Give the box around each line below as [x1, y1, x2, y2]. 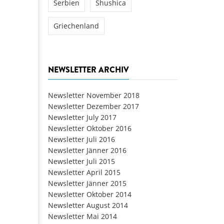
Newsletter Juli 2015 [48, 156, 115, 166]
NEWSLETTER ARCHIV [48, 63, 129, 75]
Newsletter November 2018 [48, 90, 139, 100]
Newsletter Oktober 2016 [48, 123, 131, 133]
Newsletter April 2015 [48, 167, 120, 177]
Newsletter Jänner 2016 [48, 145, 126, 155]
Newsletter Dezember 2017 [48, 101, 139, 111]
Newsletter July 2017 [48, 112, 116, 122]
